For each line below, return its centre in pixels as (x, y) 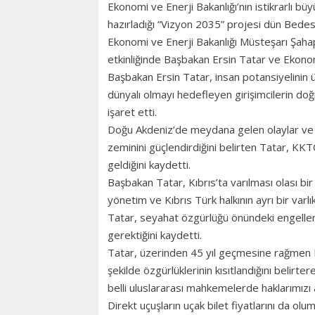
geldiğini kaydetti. (149, 165)
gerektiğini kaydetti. (155, 235)
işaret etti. (132, 112)
